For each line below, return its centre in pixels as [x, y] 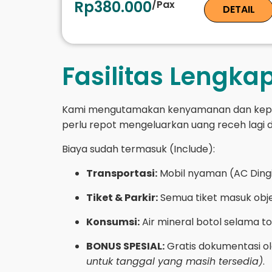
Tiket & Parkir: [122, 197]
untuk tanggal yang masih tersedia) [175, 261]
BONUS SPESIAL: [125, 246]
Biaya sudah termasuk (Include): [138, 149]
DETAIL [239, 9]
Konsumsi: [113, 222]
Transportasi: [122, 173]
